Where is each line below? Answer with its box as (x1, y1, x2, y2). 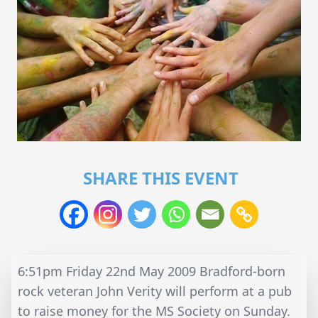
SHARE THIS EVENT (82, 165, 238, 190)
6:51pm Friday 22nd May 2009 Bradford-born (18, 262, 285, 280)
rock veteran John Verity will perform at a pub (18, 282, 292, 300)
